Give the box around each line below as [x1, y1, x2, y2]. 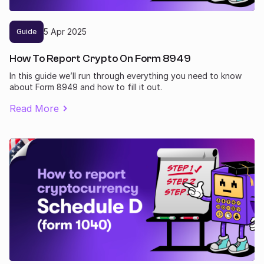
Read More [9, 102, 59, 114]
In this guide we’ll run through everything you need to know [9, 70, 242, 81]
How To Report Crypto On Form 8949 [9, 52, 191, 65]
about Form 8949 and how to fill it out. [9, 81, 162, 92]
